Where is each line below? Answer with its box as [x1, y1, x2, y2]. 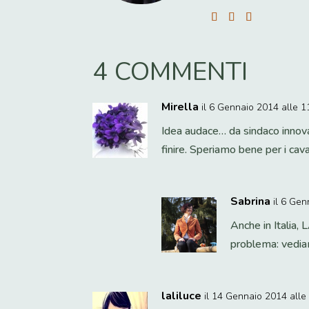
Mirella [161, 99, 199, 114]
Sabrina [230, 193, 271, 209]
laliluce [161, 288, 202, 303]
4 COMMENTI [92, 54, 248, 89]
